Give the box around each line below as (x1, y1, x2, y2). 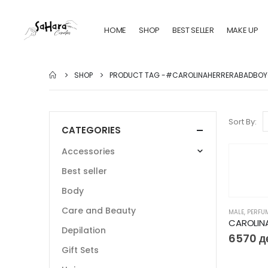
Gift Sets (62, 244, 99, 257)
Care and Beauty (62, 205, 136, 217)
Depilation (62, 224, 106, 237)
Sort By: (229, 115, 257, 127)
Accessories (62, 145, 115, 158)
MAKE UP (226, 25, 258, 36)
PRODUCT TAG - (109, 70, 166, 80)
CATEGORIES (62, 124, 121, 136)
